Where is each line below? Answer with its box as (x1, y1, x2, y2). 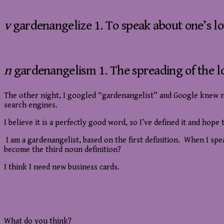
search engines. (4, 100, 57, 110)
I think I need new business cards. (4, 162, 119, 172)
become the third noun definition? (4, 144, 121, 154)
